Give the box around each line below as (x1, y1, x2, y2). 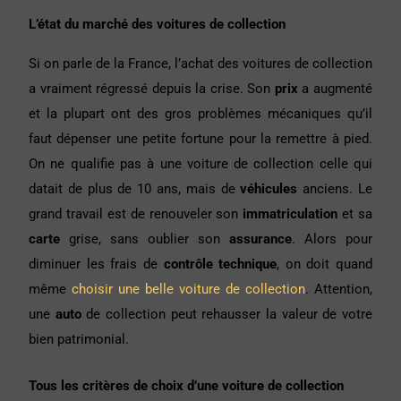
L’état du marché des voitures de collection (29, 16, 286, 33)
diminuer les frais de (29, 256, 164, 273)
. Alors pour (292, 231, 372, 248)
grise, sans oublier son (60, 231, 229, 248)
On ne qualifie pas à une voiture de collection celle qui (29, 156, 372, 173)
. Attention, (305, 281, 372, 298)
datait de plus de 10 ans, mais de (29, 181, 241, 198)
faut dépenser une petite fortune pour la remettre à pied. (29, 131, 372, 148)
